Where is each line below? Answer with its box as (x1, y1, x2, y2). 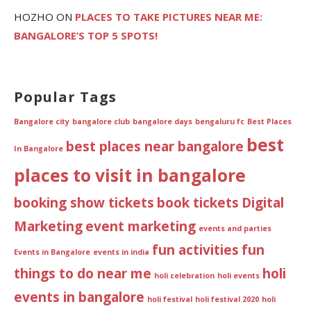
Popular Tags (14, 87, 117, 106)
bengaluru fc (195, 116, 244, 126)
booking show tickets (14, 193, 154, 212)
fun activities (152, 240, 239, 259)
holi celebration (154, 270, 215, 280)
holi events (217, 270, 260, 280)
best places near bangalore (66, 137, 244, 155)
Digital (242, 193, 284, 212)
